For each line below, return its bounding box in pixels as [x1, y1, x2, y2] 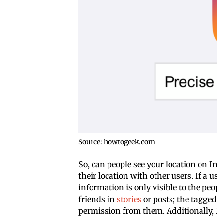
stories [117, 194, 141, 204]
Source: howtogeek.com [78, 138, 155, 147]
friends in [78, 194, 117, 204]
